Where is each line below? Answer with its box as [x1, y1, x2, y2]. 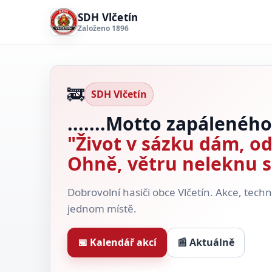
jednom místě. [67, 202, 137, 216]
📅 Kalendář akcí [78, 236, 157, 249]
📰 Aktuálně [177, 236, 234, 249]
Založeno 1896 [78, 22, 129, 33]
